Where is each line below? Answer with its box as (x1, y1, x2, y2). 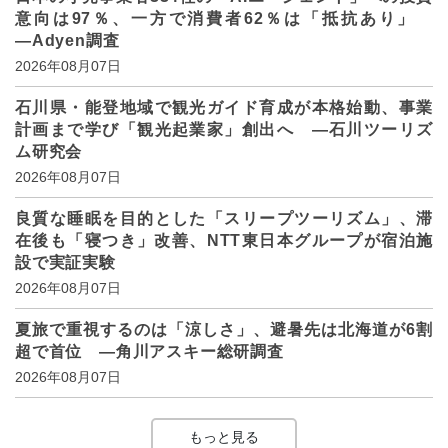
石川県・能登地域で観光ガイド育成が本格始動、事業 (15, 98, 433, 116)
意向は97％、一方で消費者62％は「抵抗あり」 (15, 9, 433, 27)
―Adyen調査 (15, 31, 120, 49)
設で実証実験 (15, 253, 116, 271)
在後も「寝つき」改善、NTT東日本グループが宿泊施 (15, 231, 433, 249)
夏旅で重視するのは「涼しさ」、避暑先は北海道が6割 (15, 320, 433, 338)
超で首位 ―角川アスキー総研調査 (15, 342, 284, 360)
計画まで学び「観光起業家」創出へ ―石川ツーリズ (15, 120, 433, 138)
